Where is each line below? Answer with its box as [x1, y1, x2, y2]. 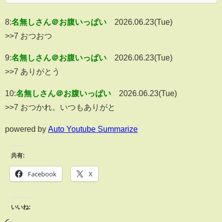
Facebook [28, 169, 56, 179]
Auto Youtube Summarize [48, 125, 138, 133]
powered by [5, 125, 48, 133]
